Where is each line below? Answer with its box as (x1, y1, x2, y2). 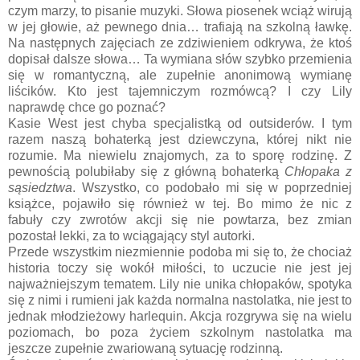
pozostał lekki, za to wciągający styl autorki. (8, 228, 255, 243)
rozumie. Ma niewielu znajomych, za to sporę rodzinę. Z (8, 148, 352, 162)
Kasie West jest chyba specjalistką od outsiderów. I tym (8, 116, 352, 130)
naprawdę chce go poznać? (8, 100, 166, 114)
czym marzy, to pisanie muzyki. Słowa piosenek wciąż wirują (8, 3, 352, 18)
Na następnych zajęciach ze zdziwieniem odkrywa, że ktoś (8, 35, 352, 50)
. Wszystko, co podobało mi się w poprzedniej (72, 180, 352, 194)
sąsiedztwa (8, 180, 72, 194)
